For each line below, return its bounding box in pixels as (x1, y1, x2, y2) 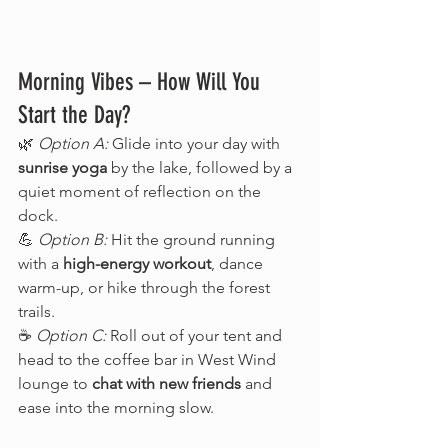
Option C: (36, 325, 106, 345)
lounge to (18, 373, 92, 393)
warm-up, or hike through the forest (18, 277, 274, 297)
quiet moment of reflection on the (18, 181, 265, 201)
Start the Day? (18, 100, 130, 129)
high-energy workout (63, 253, 211, 273)
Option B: (38, 229, 107, 249)
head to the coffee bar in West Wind (18, 349, 280, 369)
